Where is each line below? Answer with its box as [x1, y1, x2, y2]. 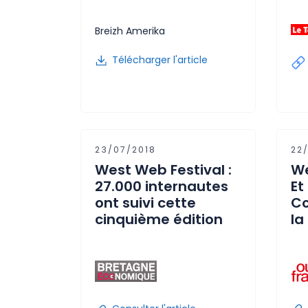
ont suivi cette [95, 193, 196, 212]
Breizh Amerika [95, 24, 165, 38]
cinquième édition [95, 210, 223, 229]
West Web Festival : [95, 160, 232, 179]
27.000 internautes [95, 177, 228, 196]
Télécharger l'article [112, 53, 208, 67]
